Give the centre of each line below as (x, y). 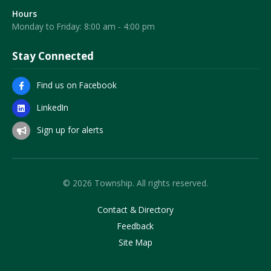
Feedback (135, 226)
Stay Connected (53, 56)
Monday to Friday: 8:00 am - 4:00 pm (83, 26)
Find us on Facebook (77, 85)
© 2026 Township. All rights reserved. (135, 183)
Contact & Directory (135, 210)
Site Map (135, 242)
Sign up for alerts (70, 129)
